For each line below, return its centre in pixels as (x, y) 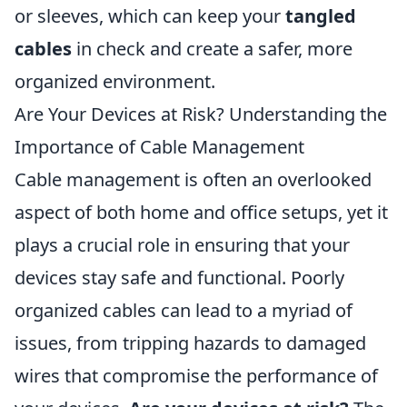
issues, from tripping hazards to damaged (190, 343)
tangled (321, 16)
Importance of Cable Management (159, 147)
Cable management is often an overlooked (193, 179)
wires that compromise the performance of (196, 376)
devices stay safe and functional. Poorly (179, 278)
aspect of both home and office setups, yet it (201, 212)
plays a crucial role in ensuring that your (182, 245)
